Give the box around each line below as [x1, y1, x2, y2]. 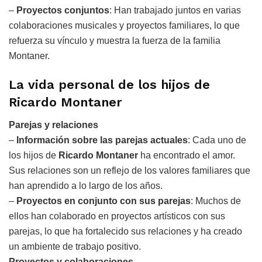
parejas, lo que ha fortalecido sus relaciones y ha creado [9, 226, 242, 236]
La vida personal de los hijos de [9, 77, 210, 92]
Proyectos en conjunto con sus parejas [16, 195, 191, 206]
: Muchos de [191, 195, 241, 206]
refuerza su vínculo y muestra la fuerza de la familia [9, 35, 220, 46]
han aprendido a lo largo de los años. [9, 180, 163, 191]
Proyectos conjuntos [16, 5, 109, 15]
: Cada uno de [188, 135, 246, 145]
